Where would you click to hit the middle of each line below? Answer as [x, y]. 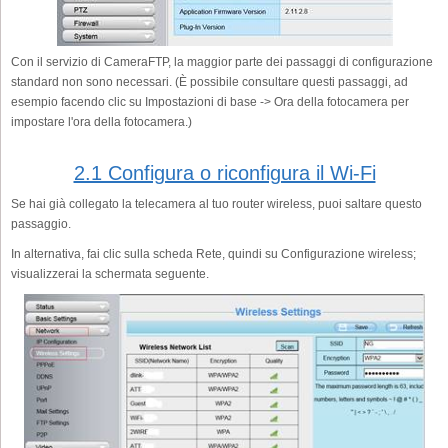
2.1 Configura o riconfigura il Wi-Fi [224, 172]
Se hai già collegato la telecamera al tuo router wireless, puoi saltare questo [216, 203]
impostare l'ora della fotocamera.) [101, 121]
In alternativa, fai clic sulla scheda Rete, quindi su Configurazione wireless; [213, 253]
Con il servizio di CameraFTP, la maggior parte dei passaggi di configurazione [222, 61]
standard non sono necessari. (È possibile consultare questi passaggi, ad [209, 81]
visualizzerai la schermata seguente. [110, 273]
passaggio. [41, 223]
